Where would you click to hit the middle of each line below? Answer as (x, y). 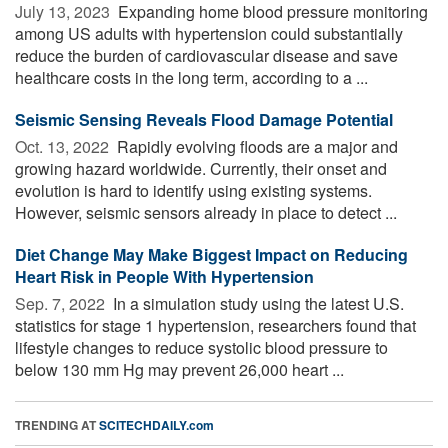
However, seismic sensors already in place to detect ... (206, 212)
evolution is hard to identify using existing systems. (193, 190)
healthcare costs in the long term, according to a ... (191, 77)
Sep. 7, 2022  (62, 303)
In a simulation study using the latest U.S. (256, 303)
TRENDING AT (57, 424)
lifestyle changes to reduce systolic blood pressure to (201, 347)
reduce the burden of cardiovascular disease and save (206, 55)
